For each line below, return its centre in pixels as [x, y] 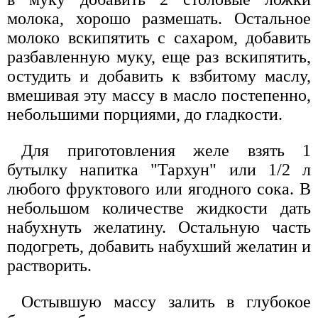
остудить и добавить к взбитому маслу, [159, 76]
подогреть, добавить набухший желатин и [159, 247]
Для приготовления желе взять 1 [166, 151]
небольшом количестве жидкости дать [159, 208]
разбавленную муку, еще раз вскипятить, [159, 57]
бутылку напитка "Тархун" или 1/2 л [159, 170]
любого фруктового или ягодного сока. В [159, 189]
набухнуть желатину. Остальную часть [159, 227]
